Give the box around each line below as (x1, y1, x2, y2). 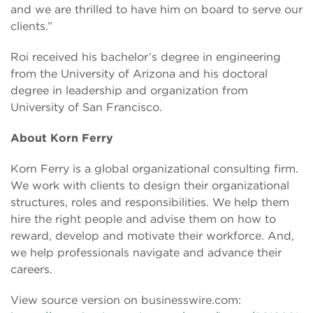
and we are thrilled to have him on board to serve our (10, 3, 303, 16)
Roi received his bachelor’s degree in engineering (10, 50, 281, 64)
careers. (10, 263, 52, 276)
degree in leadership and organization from (10, 84, 248, 97)
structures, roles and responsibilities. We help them (10, 196, 289, 209)
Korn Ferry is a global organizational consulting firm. (10, 162, 298, 175)
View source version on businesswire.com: (10, 293, 241, 307)
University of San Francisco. (10, 101, 162, 114)
